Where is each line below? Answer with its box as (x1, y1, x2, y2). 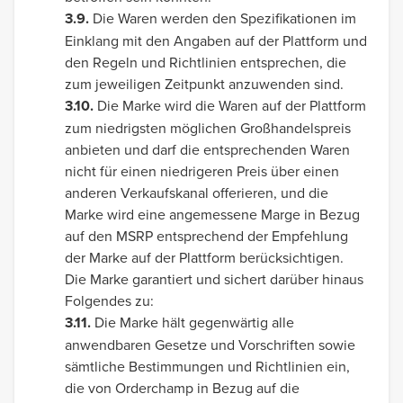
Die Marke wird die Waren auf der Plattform (94, 95, 366, 115)
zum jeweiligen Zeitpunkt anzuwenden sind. (65, 74, 344, 94)
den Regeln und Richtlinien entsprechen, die (65, 52, 346, 72)
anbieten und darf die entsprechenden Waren (65, 139, 350, 159)
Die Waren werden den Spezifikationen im (89, 8, 356, 28)
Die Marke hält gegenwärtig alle (91, 312, 294, 332)
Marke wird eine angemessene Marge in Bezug (65, 204, 360, 224)
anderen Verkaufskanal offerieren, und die (65, 183, 328, 202)
